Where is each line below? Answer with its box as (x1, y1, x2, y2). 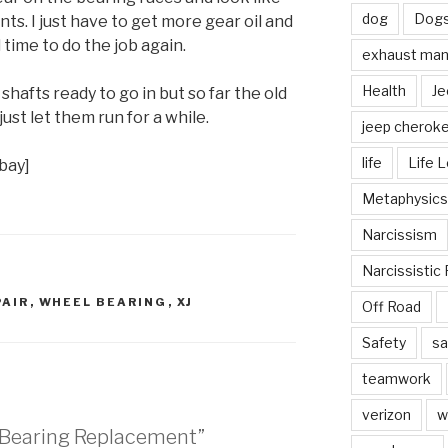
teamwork (361, 370, 431, 388)
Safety (361, 334, 406, 352)
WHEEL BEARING (38, 295, 168, 310)
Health (361, 82, 406, 100)
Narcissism (361, 226, 437, 244)
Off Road (361, 298, 421, 316)
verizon (361, 406, 411, 424)
